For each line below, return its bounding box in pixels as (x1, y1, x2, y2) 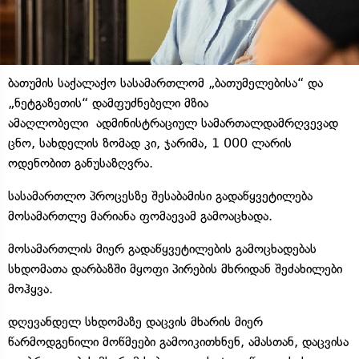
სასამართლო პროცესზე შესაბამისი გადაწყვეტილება (8, 188, 313, 204)
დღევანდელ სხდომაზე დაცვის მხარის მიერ (8, 313, 263, 329)
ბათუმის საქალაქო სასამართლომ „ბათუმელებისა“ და (8, 75, 323, 91)
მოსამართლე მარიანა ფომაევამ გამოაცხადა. (8, 208, 272, 224)
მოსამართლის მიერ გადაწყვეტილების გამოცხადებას (8, 240, 317, 256)
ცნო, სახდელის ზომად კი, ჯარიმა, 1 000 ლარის (8, 135, 292, 151)
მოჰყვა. (8, 280, 53, 296)
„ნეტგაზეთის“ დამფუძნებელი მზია (8, 95, 208, 111)
